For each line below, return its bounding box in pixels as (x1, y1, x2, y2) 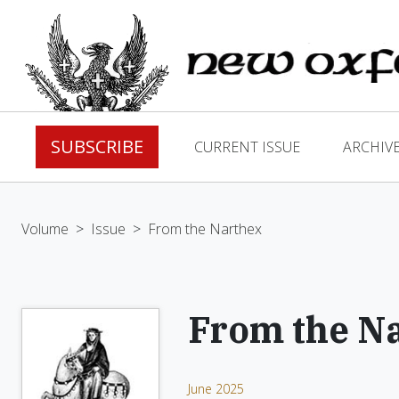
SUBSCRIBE (51, 134, 143, 159)
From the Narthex (148, 219, 262, 239)
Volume (21, 219, 69, 239)
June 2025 (188, 380, 244, 397)
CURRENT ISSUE (194, 137, 300, 157)
